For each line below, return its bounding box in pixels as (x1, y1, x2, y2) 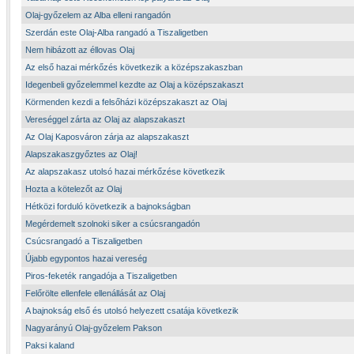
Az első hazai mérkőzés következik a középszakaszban (25, 62, 243, 72)
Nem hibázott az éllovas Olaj (25, 45, 134, 55)
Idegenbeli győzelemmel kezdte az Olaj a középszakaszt (25, 80, 243, 89)
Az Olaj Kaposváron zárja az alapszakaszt (25, 132, 189, 141)
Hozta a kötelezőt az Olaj (25, 184, 122, 194)
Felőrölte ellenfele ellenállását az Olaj (25, 288, 165, 298)
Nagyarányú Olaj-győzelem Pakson (25, 323, 162, 333)
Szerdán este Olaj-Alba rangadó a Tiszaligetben (25, 28, 208, 37)
